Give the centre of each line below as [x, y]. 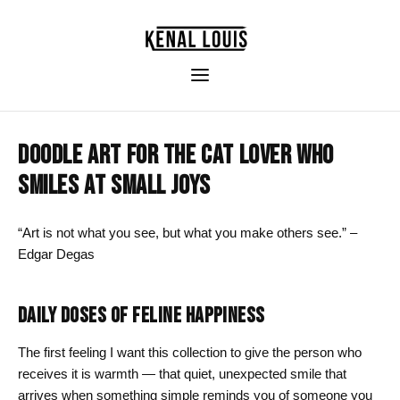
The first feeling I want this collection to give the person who [190, 352]
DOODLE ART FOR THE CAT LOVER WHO [176, 155]
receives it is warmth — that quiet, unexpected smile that [182, 373]
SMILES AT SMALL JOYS [114, 186]
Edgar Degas [56, 254]
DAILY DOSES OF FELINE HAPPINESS [142, 316]
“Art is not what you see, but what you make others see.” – [187, 233]
